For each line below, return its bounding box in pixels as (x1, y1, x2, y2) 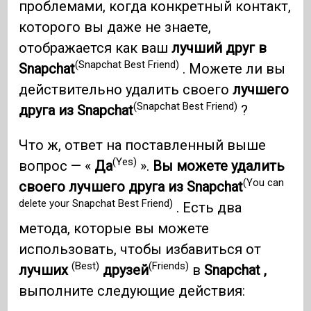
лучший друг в (171, 39, 267, 56)
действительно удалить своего (19, 81, 233, 98)
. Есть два (173, 199, 242, 216)
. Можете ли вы (179, 60, 286, 77)
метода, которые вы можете (19, 219, 210, 237)
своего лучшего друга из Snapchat (19, 178, 244, 195)
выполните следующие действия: (19, 282, 246, 299)
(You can (243, 176, 285, 190)
